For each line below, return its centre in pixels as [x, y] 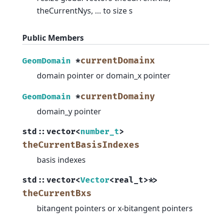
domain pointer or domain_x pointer [104, 75]
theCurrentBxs [57, 193]
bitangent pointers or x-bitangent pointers [115, 208]
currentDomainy [118, 96]
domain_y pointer [69, 111]
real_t [129, 180]
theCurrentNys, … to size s [85, 11]
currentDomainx [118, 61]
